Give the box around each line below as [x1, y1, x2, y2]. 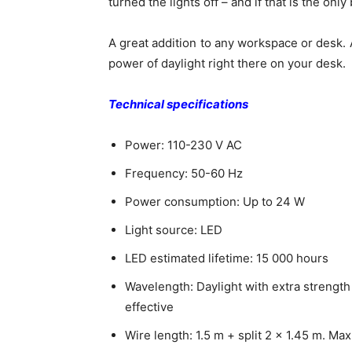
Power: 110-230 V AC [125, 137, 242, 153]
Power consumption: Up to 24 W [125, 194, 305, 210]
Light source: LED [125, 222, 222, 238]
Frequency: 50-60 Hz [125, 166, 243, 181]
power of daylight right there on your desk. [108, 56, 346, 71]
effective [125, 299, 174, 315]
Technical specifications [108, 97, 248, 112]
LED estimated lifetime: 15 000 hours [125, 251, 328, 266]
